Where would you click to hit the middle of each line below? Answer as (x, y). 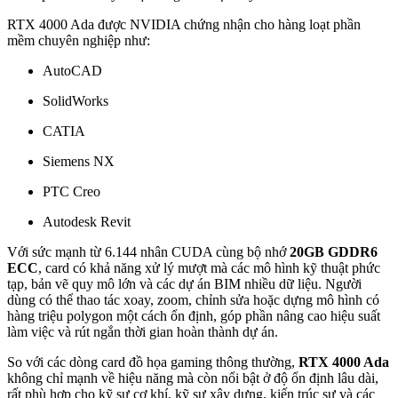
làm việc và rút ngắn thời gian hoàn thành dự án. (143, 331)
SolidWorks (76, 100)
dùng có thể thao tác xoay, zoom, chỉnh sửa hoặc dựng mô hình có (193, 299)
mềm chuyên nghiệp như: (79, 40)
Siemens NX (79, 161)
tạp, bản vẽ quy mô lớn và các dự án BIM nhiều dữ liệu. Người (184, 283)
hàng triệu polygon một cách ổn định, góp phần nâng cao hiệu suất (194, 315)
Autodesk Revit (87, 221)
